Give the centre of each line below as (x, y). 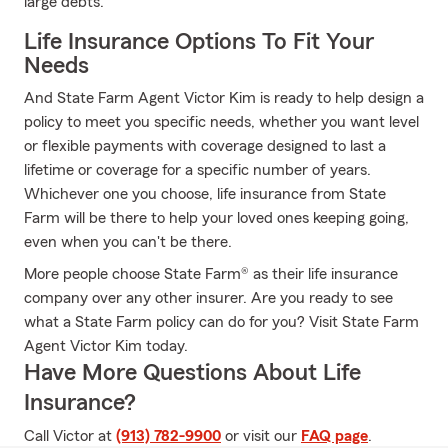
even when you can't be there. (128, 242)
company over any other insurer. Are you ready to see (208, 298)
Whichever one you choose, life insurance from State (205, 194)
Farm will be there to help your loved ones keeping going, (216, 218)
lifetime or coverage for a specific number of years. (197, 170)
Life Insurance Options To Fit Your (199, 42)
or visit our (261, 436)
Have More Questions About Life (192, 373)
